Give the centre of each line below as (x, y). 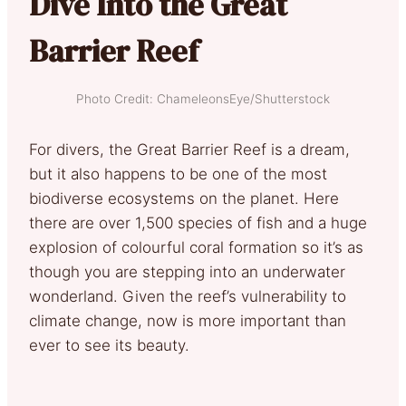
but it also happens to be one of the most (178, 174)
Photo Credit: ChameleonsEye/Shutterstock (203, 98)
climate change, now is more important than (188, 320)
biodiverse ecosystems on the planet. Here (184, 198)
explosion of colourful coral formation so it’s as (196, 247)
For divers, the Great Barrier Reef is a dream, (189, 149)
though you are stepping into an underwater (187, 271)
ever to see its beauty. (109, 345)
